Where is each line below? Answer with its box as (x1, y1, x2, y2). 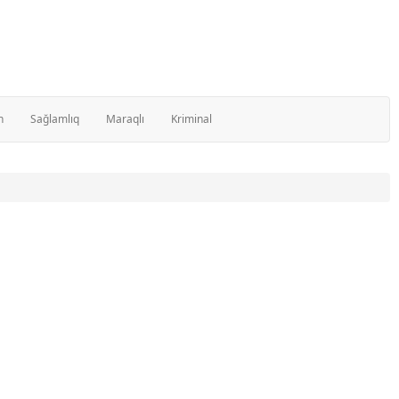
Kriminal (171, 111, 212, 126)
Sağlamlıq (30, 111, 79, 126)
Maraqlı (106, 111, 144, 126)
